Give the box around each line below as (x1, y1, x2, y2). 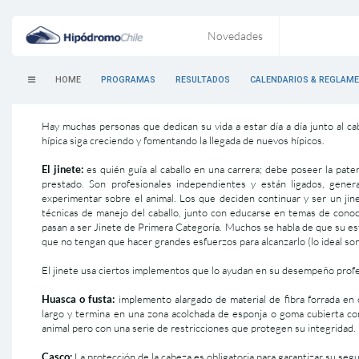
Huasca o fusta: (42, 292, 115, 305)
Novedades (208, 29, 263, 42)
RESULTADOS (175, 75, 230, 85)
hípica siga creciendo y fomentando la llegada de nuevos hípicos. (42, 134, 325, 147)
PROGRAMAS (101, 75, 155, 85)
